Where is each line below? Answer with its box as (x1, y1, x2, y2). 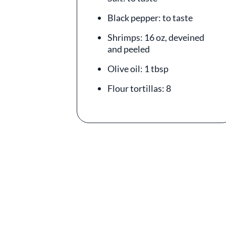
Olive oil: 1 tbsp (107, 63, 168, 74)
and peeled (107, 43, 150, 54)
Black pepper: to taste (107, 12, 193, 23)
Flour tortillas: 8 (107, 83, 171, 94)
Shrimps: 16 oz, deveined (107, 32, 204, 43)
